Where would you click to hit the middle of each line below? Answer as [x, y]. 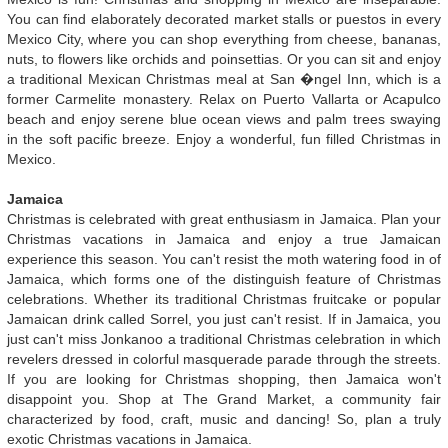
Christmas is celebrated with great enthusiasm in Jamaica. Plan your [224, 218]
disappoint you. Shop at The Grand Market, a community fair [224, 398]
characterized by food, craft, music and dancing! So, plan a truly [224, 418]
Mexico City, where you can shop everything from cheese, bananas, [224, 38]
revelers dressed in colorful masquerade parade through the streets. [224, 358]
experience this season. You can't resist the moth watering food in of [224, 258]
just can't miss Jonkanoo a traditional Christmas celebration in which [224, 338]
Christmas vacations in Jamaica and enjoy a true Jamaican [224, 238]
